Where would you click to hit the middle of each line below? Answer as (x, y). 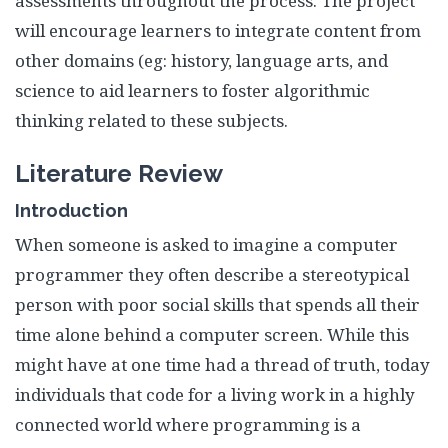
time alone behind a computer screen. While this (212, 334)
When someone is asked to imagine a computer (206, 244)
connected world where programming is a (188, 424)
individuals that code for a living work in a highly (215, 394)
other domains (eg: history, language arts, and (201, 60)
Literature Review (119, 173)
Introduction (71, 210)
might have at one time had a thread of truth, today (222, 364)
